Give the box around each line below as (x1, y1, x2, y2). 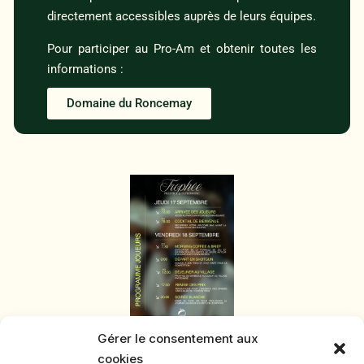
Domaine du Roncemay (67, 96, 192, 110)
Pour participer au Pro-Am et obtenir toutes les (47, 41, 317, 56)
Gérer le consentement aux (97, 331, 258, 346)
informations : (47, 62, 123, 76)
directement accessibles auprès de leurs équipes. (47, 9, 316, 24)
